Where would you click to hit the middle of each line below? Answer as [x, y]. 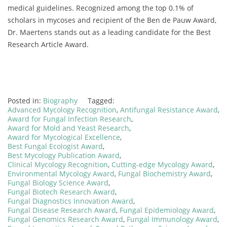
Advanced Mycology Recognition [62, 109]
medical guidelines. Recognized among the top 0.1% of [101, 8]
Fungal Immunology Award [172, 219]
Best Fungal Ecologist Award [55, 146]
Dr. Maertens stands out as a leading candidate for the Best [109, 32]
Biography [60, 100]
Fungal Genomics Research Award [65, 219]
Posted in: [25, 100]
